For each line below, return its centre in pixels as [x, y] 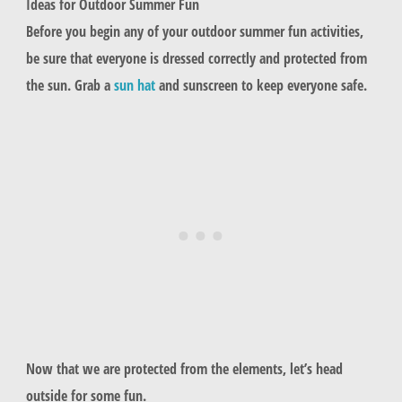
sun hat [134, 84]
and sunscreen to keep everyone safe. [262, 84]
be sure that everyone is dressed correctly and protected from [196, 57]
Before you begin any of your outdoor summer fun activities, [194, 31]
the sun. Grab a [70, 84]
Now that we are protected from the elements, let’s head [184, 369]
